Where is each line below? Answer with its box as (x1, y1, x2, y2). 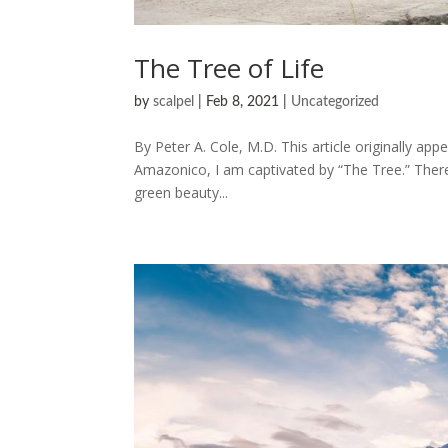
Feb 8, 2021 (206, 94, 280, 109)
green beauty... (134, 182, 229, 202)
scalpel (153, 94, 195, 109)
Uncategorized (291, 94, 380, 109)
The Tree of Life (134, 49, 325, 86)
